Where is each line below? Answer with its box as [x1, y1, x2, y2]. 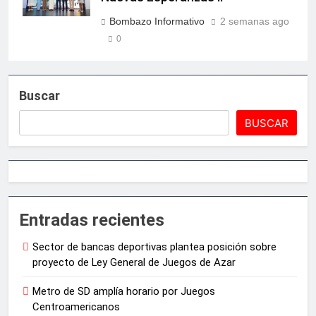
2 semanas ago [220, 16, 289, 28]
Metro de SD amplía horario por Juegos [32, 285, 215, 298]
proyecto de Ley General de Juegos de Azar [32, 256, 236, 269]
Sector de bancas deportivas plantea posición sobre [32, 241, 276, 254]
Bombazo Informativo [109, 16, 205, 28]
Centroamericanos [32, 300, 120, 314]
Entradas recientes [19, 210, 164, 231]
